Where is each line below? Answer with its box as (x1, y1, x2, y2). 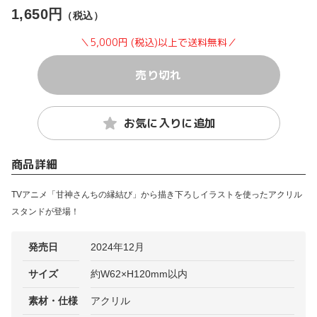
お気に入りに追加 (123, 115, 217, 131)
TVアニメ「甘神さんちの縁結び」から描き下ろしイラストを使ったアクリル (11, 190, 302, 200)
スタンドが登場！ (11, 207, 79, 217)
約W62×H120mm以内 (91, 268, 188, 279)
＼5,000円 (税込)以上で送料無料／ (80, 35, 237, 49)
